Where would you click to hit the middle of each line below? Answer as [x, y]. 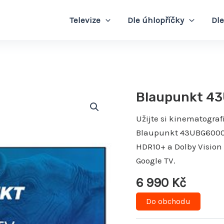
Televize [85, 20]
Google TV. [156, 160]
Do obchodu [168, 201]
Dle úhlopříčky [156, 20]
